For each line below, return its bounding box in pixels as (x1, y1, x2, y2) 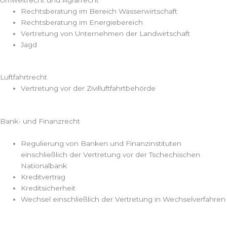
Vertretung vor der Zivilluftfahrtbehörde (21, 84, 156, 93)
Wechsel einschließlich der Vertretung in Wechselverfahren (21, 195, 226, 203)
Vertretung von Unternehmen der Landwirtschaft (21, 29, 191, 37)
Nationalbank (21, 161, 67, 170)
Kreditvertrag (21, 172, 66, 181)
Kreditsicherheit (21, 183, 76, 192)
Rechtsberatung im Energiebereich (21, 18, 143, 26)
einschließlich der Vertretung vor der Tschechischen (21, 150, 201, 159)
